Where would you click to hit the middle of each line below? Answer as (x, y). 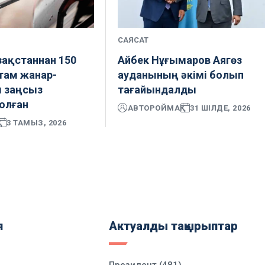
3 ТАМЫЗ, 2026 (37, 122)
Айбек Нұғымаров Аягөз (180, 60)
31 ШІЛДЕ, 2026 (220, 108)
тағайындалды (157, 90)
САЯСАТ (133, 40)
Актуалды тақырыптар (173, 226)
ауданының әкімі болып (181, 75)
